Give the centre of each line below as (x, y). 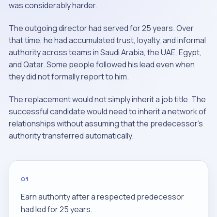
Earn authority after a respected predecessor (102, 197)
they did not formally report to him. (69, 77)
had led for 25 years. (56, 209)
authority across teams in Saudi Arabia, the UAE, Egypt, (105, 52)
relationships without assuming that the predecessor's (106, 124)
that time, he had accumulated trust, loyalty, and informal (107, 40)
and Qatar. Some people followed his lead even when (101, 64)
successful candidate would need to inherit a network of (107, 111)
